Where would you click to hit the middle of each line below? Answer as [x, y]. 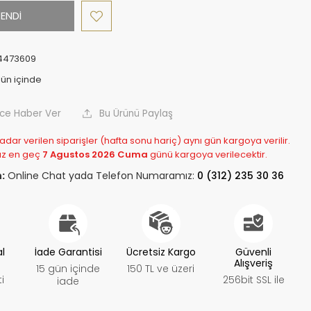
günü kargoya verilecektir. [207, 154]
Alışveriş [254, 263]
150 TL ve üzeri [161, 269]
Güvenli [254, 252]
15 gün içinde [68, 269]
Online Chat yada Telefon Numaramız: [101, 176]
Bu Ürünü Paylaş [135, 114]
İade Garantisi [68, 252]
